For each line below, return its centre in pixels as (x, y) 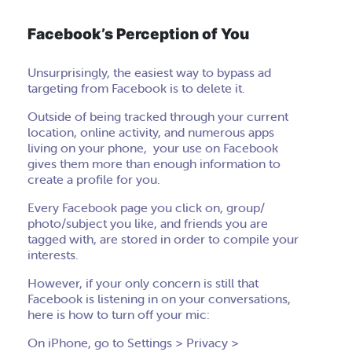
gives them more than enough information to (154, 163)
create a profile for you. (94, 179)
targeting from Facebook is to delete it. (136, 88)
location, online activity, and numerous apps (151, 132)
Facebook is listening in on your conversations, (159, 299)
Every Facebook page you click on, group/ (146, 207)
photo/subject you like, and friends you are (148, 223)
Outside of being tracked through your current (158, 116)
